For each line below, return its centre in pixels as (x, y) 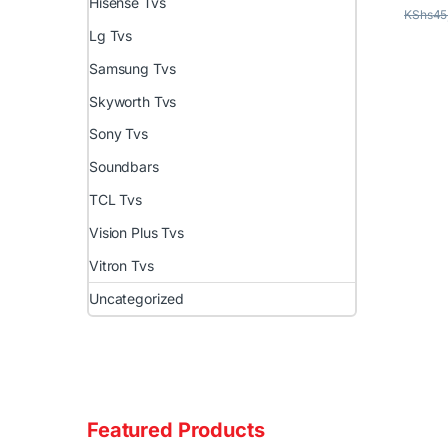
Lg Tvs (111, 36)
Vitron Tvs (121, 265)
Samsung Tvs (132, 68)
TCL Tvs (116, 200)
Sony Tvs (118, 134)
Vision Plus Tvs (136, 232)
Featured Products (176, 430)
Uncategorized (137, 299)
